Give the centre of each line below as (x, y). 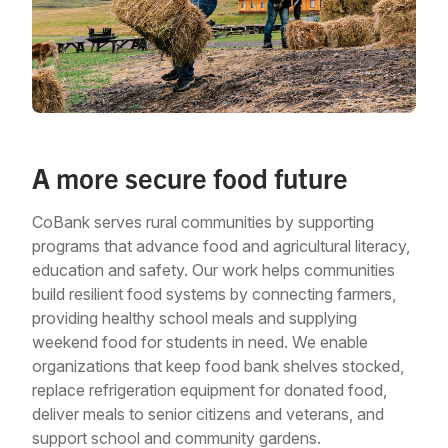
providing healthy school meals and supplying (194, 317)
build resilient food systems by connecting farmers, (214, 293)
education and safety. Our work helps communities (213, 269)
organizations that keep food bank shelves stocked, (218, 365)
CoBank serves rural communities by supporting (203, 221)
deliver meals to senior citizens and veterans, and (208, 413)
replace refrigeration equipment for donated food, (209, 389)
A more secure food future (190, 176)
